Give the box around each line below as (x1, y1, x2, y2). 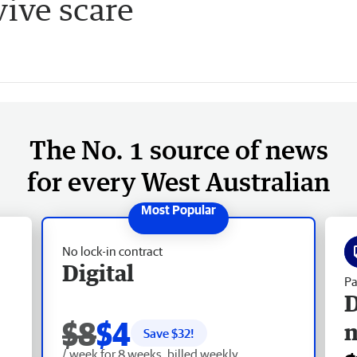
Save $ (143, 325, 178, 340)
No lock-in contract (62, 243, 163, 258)
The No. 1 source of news (29, 133, 328, 165)
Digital (62, 258, 134, 286)
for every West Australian (27, 165, 330, 197)
